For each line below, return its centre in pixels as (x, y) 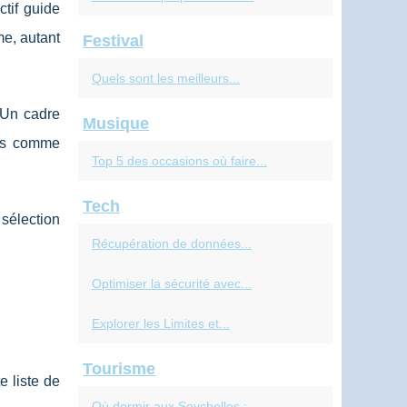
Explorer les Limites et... (161, 323)
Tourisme (119, 369)
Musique (116, 124)
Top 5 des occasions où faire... (179, 161)
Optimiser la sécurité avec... (172, 283)
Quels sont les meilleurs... (166, 78)
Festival (113, 41)
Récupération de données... (172, 243)
